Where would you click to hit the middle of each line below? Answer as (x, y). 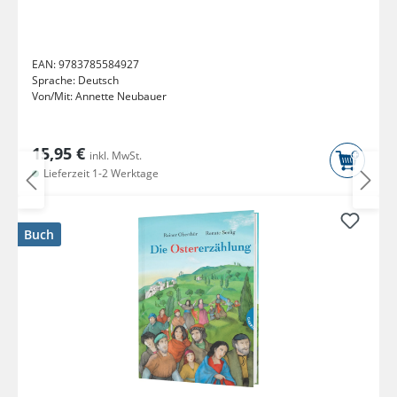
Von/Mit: (54, 97)
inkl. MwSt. (116, 156)
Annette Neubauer (121, 97)
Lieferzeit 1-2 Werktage (100, 174)
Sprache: (55, 81)
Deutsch (98, 81)
